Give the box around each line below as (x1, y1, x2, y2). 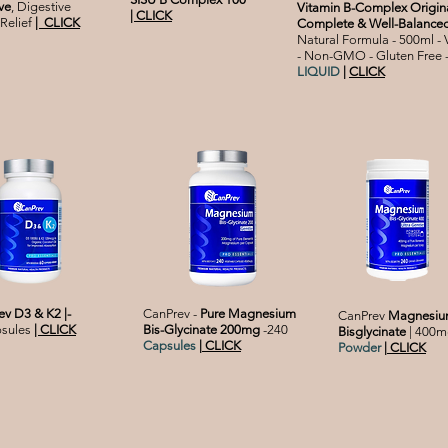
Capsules (143, 338, 196, 354)
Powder (338, 340, 381, 356)
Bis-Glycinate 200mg (143, 322, 263, 338)
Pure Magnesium (200, 306, 296, 322)
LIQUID (297, 64, 343, 80)
